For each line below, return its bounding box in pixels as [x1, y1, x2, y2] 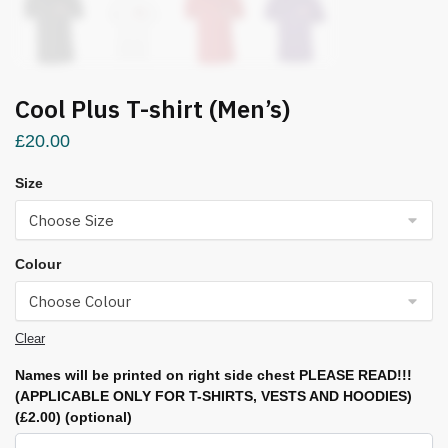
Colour [15, 256, 61, 272]
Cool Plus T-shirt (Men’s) [15, 93, 290, 125]
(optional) [65, 409, 132, 425]
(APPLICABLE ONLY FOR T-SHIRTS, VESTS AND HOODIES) [15, 388, 412, 404]
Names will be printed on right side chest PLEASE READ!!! [15, 367, 412, 383]
